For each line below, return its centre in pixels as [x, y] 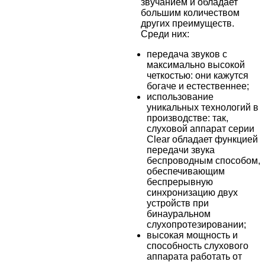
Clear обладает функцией [202, 140]
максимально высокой [196, 65]
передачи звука [181, 150]
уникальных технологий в [203, 108]
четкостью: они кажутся [198, 76]
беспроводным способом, [203, 161]
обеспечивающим [186, 172]
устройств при [178, 203]
